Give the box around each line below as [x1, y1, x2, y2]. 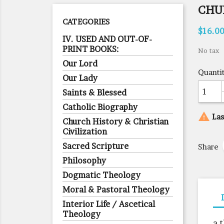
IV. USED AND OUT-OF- [62, 34, 152, 44]
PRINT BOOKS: [62, 44, 118, 54]
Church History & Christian [62, 116, 168, 126]
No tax [198, 46, 219, 54]
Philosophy [62, 155, 106, 165]
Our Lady [62, 73, 97, 83]
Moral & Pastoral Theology [62, 184, 169, 194]
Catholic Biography [62, 102, 137, 112]
